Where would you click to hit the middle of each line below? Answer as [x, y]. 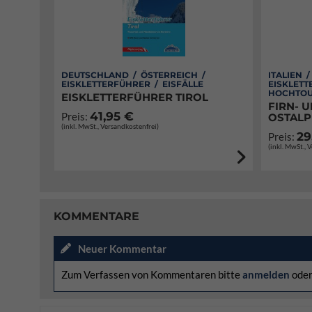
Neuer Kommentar [122, 248]
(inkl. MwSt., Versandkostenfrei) [110, 126]
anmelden [266, 274]
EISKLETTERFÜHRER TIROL [135, 97]
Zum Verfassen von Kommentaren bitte [152, 274]
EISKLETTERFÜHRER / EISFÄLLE [132, 84]
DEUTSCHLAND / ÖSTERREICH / [134, 75]
